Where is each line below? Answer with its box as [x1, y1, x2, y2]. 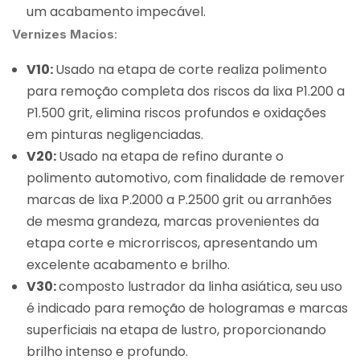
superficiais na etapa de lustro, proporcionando [27, 321, 326, 340]
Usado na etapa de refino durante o [59, 147, 284, 166]
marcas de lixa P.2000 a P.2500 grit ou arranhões [27, 190, 332, 210]
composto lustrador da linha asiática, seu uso [59, 277, 342, 297]
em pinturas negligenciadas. [27, 125, 203, 145]
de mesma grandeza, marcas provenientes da [27, 212, 319, 231]
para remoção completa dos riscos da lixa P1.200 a [27, 82, 345, 101]
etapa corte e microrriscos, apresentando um [27, 234, 317, 253]
